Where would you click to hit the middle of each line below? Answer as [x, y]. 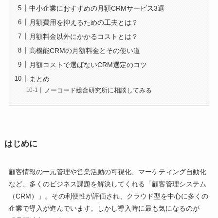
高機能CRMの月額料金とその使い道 [84, 50]
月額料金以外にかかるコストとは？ [83, 36]
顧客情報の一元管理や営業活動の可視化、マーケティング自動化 [107, 172]
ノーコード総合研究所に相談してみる [98, 90]
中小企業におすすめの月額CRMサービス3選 [97, 8]
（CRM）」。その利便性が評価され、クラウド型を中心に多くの [108, 196]
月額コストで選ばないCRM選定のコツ [88, 64]
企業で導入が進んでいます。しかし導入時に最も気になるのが [104, 208]
